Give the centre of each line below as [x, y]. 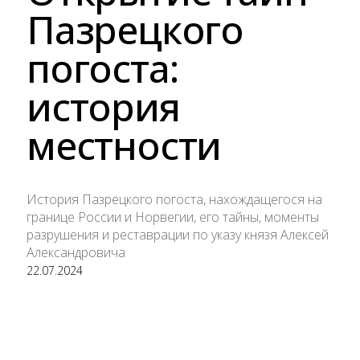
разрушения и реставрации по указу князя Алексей [178, 234]
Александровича [76, 252]
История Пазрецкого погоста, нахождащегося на [174, 199]
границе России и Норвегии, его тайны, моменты [173, 217]
